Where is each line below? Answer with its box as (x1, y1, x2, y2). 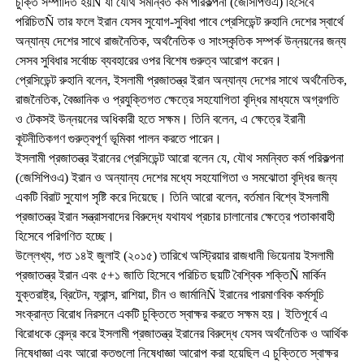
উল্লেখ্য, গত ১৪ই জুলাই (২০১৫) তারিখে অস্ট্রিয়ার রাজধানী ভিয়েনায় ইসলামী (15, 248, 334, 262)
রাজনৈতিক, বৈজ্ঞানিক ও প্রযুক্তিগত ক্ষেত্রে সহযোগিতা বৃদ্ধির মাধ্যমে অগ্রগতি (15, 92, 339, 106)
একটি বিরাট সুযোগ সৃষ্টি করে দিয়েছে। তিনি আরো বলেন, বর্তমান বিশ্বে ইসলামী (15, 189, 329, 204)
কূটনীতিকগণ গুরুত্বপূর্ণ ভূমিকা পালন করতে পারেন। (15, 131, 222, 145)
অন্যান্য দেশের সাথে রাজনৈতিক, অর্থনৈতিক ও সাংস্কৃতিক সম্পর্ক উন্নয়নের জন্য (15, 33, 346, 48)
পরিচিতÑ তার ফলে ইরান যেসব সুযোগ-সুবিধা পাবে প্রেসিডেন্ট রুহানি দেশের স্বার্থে (15, 14, 344, 28)
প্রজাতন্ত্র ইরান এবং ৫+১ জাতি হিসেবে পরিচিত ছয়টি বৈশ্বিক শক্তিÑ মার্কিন (15, 267, 326, 282)
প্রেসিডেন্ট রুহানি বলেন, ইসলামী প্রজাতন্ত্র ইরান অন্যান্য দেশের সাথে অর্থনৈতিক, (15, 72, 347, 87)
